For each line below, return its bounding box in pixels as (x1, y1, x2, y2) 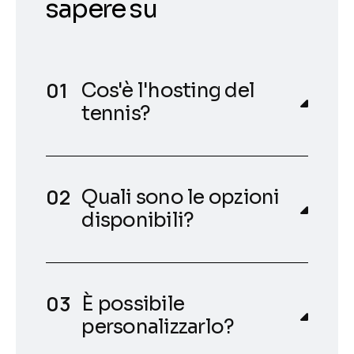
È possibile (81, 291, 185, 316)
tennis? (81, 100, 151, 126)
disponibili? (81, 207, 194, 232)
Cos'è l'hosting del (81, 77, 255, 103)
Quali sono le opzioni (81, 184, 280, 209)
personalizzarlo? (81, 314, 235, 339)
